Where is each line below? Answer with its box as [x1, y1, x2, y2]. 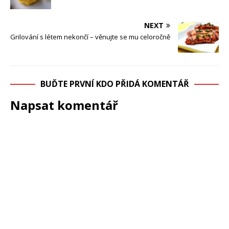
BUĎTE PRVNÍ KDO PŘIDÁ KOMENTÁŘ [40, 78, 189, 90]
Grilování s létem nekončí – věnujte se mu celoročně [10, 32, 170, 42]
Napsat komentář [10, 97, 118, 114]
